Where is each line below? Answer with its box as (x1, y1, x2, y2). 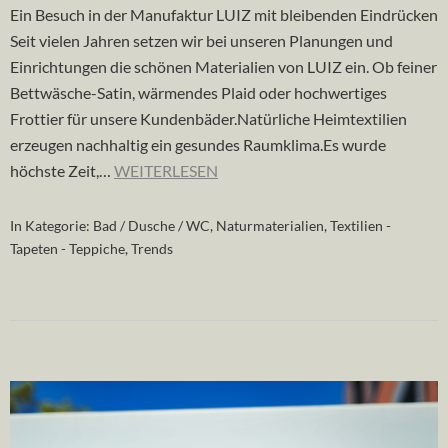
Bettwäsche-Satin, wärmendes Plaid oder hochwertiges (10, 82, 387, 102)
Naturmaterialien (216, 216, 324, 234)
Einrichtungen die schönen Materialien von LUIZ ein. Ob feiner (10, 56, 437, 76)
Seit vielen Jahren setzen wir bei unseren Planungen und (10, 30, 393, 50)
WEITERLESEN (114, 160, 218, 180)
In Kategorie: (10, 216, 93, 234)
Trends (131, 239, 173, 257)
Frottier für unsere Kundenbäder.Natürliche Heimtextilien (10, 108, 407, 128)
